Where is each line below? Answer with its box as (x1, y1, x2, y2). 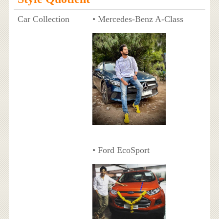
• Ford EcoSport (92, 145, 150, 155)
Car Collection (17, 14, 69, 24)
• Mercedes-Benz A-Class (92, 14, 183, 24)
